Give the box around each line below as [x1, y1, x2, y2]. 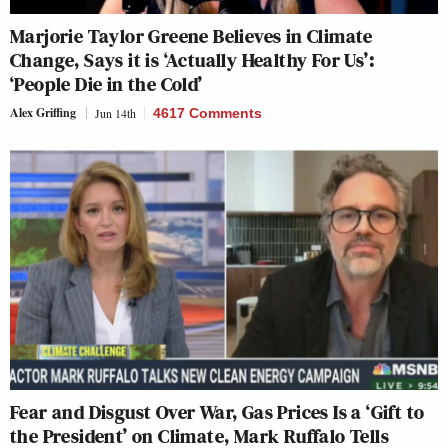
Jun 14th [95, 104, 136, 121]
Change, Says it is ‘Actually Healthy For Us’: [10, 45, 374, 74]
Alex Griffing [10, 103, 76, 121]
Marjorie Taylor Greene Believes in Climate [10, 21, 373, 50]
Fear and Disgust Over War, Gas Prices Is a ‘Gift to [10, 398, 425, 427]
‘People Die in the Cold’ [10, 69, 203, 98]
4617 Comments [153, 104, 262, 121]
